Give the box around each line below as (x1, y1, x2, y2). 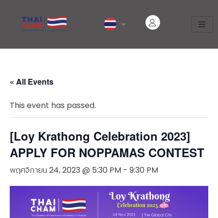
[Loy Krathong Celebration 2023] (10, 127, 190, 144)
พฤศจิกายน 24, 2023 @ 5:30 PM (10, 164, 121, 176)
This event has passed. (10, 99, 96, 111)
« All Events (10, 75, 54, 87)
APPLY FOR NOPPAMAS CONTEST (10, 144, 204, 161)
